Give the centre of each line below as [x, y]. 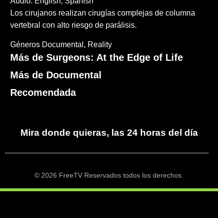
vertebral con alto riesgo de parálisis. [74, 25]
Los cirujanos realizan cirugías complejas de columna [103, 13]
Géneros [25, 45]
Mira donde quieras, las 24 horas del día [109, 133]
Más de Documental [56, 75]
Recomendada [43, 93]
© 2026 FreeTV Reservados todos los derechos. [109, 176]
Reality [100, 45]
